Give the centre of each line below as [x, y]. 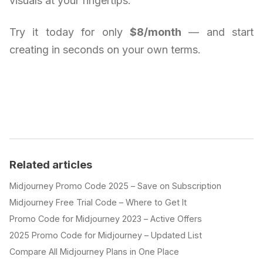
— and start [217, 32]
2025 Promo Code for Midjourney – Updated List [106, 235]
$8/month [155, 32]
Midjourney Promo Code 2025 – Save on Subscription [115, 186]
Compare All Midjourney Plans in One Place [94, 252]
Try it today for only [70, 32]
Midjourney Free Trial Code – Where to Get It [98, 203]
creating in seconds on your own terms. [105, 50]
